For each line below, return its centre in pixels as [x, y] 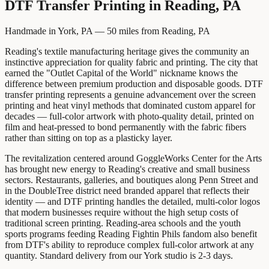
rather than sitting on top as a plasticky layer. [89, 138]
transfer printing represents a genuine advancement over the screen [130, 94]
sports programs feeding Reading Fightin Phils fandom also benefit [131, 234]
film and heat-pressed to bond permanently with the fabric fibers [125, 127]
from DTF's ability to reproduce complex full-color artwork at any [129, 244]
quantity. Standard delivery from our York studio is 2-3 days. [119, 255]
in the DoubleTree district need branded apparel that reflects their [127, 190]
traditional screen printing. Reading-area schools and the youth [123, 223]
